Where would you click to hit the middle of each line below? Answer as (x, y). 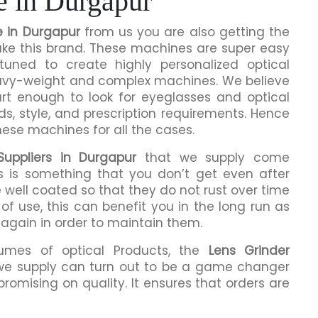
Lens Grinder (249, 250)
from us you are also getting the (185, 32)
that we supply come (213, 157)
